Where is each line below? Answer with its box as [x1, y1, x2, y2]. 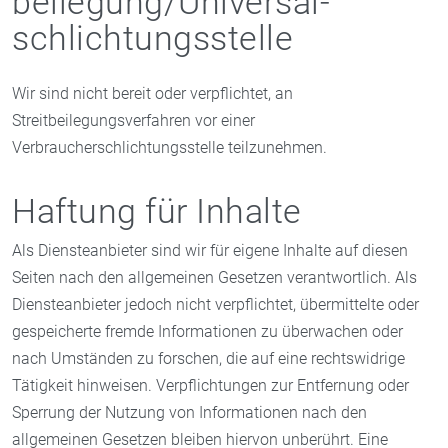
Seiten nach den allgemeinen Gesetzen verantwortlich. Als [12, 267, 417, 287]
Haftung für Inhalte [12, 190, 302, 231]
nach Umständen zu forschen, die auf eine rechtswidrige [12, 348, 405, 368]
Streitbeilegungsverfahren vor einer [12, 110, 255, 130]
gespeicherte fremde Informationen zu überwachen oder [12, 321, 403, 341]
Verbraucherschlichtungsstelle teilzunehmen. [12, 137, 327, 157]
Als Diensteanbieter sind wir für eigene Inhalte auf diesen [12, 240, 408, 260]
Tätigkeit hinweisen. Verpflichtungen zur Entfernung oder [12, 375, 409, 395]
